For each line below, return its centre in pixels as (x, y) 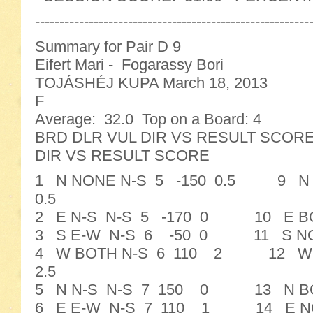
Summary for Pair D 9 (108, 46)
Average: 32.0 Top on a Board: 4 (148, 119)
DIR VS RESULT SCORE (122, 155)
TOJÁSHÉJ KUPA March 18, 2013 (151, 83)
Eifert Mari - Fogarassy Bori (129, 65)
